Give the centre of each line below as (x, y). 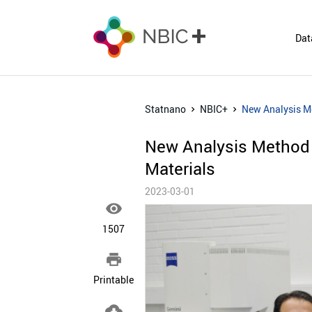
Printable (114, 280)
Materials (180, 169)
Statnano (165, 109)
